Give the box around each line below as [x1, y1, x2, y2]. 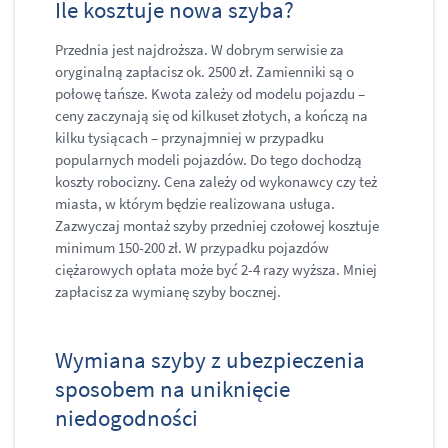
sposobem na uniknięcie [55, 374, 290, 404]
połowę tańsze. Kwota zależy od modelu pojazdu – [55, 84, 365, 104]
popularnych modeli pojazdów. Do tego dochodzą [55, 150, 362, 170]
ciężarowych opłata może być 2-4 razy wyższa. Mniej [55, 260, 377, 280]
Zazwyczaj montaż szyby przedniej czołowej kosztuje [55, 216, 379, 236]
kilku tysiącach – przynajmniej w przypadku [55, 128, 324, 148]
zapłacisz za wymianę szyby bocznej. [55, 282, 287, 302]
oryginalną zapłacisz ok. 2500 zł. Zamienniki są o [55, 62, 354, 82]
